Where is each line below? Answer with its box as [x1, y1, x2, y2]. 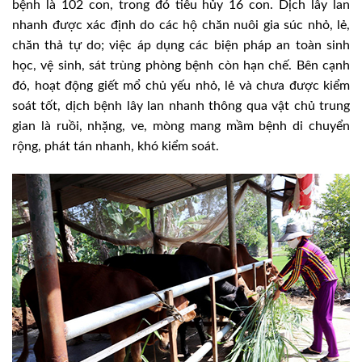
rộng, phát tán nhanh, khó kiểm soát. [12, 139, 219, 153]
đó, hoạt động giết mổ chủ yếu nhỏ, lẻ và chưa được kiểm [12, 78, 350, 92]
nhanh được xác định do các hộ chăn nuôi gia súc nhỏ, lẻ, [12, 18, 350, 32]
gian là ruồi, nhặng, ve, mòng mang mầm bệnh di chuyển [12, 119, 350, 133]
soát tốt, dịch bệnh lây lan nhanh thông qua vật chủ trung [12, 99, 350, 112]
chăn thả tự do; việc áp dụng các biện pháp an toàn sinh [12, 38, 350, 52]
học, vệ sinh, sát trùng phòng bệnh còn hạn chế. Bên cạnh [12, 58, 350, 72]
